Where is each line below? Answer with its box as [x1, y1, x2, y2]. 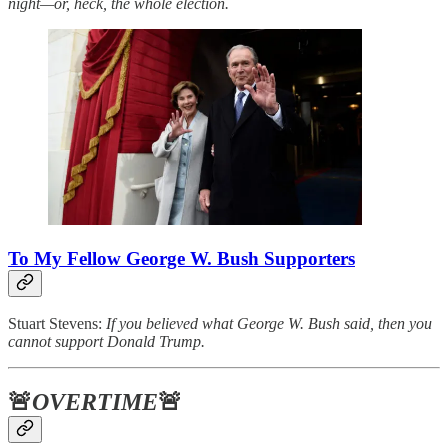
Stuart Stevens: [8, 315, 106, 333]
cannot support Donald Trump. [8, 333, 205, 351]
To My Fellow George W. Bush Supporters [8, 247, 355, 269]
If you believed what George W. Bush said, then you [106, 315, 432, 333]
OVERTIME [32, 389, 158, 416]
